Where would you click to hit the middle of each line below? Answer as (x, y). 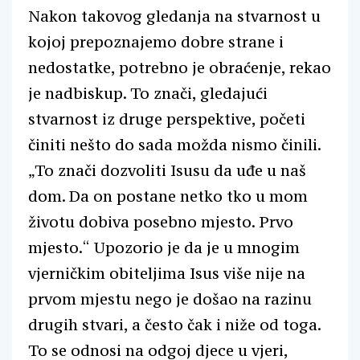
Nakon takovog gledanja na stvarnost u (174, 16)
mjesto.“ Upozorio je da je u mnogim (164, 247)
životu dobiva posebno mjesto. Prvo (161, 222)
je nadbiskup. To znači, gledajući (148, 93)
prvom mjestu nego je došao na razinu (170, 299)
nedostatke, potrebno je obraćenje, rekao (180, 67)
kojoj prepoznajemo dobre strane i (156, 42)
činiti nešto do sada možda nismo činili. (174, 145)
